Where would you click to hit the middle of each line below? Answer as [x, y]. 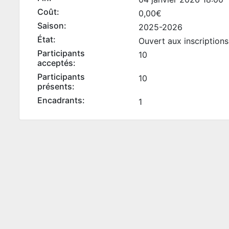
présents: [56, 86]
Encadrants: [61, 100]
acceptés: [56, 63]
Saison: [52, 26]
